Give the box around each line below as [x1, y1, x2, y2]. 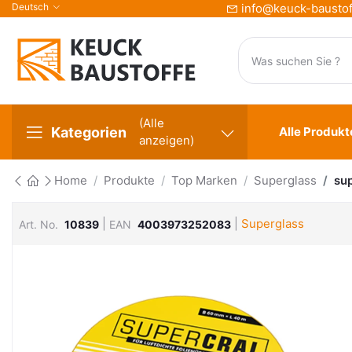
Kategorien [51, 123, 126, 141]
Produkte [104, 173, 155, 188]
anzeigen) [139, 133, 194, 148]
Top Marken [171, 173, 237, 188]
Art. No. [19, 217, 58, 231]
